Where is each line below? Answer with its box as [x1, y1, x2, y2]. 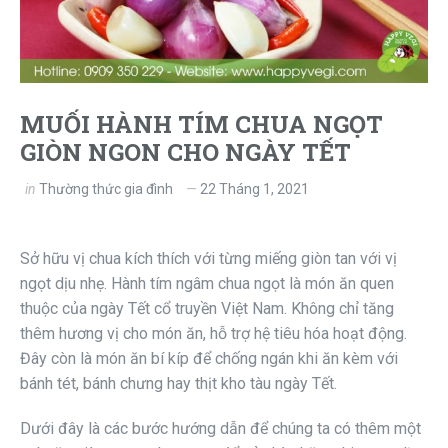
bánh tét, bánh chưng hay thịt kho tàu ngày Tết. [20, 374, 337, 394]
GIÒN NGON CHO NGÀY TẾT [20, 136, 351, 169]
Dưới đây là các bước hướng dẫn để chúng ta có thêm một [20, 419, 421, 439]
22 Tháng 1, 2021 [200, 181, 309, 198]
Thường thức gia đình [39, 181, 173, 198]
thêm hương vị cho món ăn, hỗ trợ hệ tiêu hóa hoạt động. [20, 324, 407, 344]
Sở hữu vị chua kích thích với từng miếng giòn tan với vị [20, 249, 397, 269]
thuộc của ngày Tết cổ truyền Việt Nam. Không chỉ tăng [20, 299, 394, 319]
